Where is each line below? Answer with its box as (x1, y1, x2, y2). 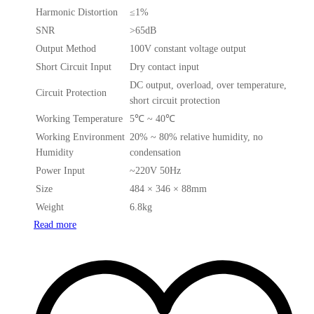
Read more (34, 219, 76, 230)
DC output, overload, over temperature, (130, 79, 287, 90)
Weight (36, 201, 64, 212)
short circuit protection (130, 95, 220, 106)
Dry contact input (130, 61, 199, 72)
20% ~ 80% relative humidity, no (130, 131, 263, 142)
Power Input (36, 165, 85, 176)
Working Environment (36, 131, 125, 142)
